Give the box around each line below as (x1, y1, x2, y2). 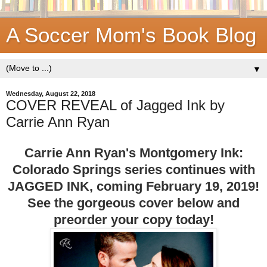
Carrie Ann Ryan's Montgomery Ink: (24, 145, 243, 160)
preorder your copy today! (53, 212, 214, 227)
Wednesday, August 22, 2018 (6, 90, 95, 97)
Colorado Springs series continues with (12, 162, 255, 177)
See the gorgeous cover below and (27, 195, 240, 210)
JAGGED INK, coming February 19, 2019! (8, 178, 259, 194)
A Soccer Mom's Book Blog (6, 24, 256, 46)
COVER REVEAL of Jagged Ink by (6, 97, 225, 113)
